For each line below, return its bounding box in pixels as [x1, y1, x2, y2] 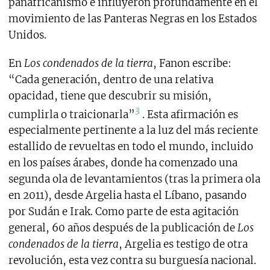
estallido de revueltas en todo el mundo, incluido [8, 140, 253, 154]
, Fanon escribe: [152, 56, 231, 70]
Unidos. [8, 28, 46, 42]
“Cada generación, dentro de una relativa [8, 72, 213, 86]
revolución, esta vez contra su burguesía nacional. [8, 254, 256, 268]
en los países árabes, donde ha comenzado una [8, 156, 237, 170]
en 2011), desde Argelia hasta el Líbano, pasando [8, 189, 246, 202]
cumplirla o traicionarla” [8, 107, 135, 121]
